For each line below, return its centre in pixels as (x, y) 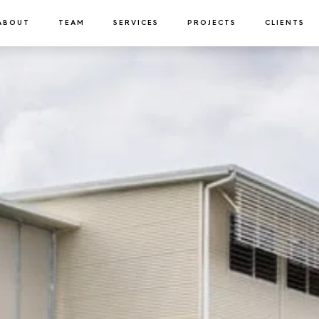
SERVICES (136, 23)
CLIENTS (285, 23)
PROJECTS (212, 23)
